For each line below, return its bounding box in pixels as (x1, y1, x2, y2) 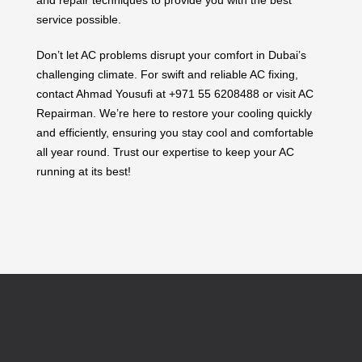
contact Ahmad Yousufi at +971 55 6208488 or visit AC (36, 86, 314, 100)
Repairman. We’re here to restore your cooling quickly (36, 106, 312, 120)
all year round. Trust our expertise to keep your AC (36, 145, 294, 158)
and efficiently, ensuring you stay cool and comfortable (36, 125, 314, 139)
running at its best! (36, 164, 131, 178)
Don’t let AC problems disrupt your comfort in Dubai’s (36, 48, 306, 61)
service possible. (36, 12, 121, 26)
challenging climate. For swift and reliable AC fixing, (36, 67, 298, 81)
